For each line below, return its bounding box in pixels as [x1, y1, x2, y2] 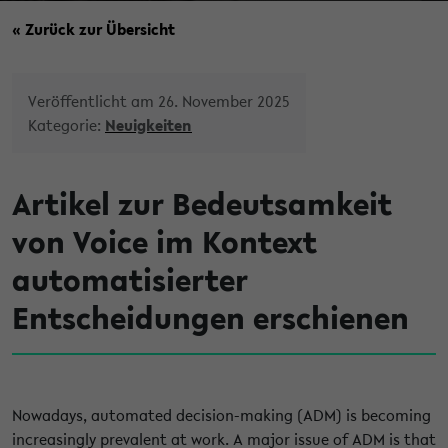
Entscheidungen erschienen [12, 295, 409, 339]
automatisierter [12, 257, 248, 301]
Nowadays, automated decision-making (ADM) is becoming [12, 403, 431, 426]
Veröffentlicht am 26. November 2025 [28, 89, 290, 112]
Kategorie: [28, 113, 105, 136]
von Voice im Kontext [12, 219, 317, 263]
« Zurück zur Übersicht [12, 17, 175, 40]
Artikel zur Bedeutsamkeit [12, 181, 392, 225]
